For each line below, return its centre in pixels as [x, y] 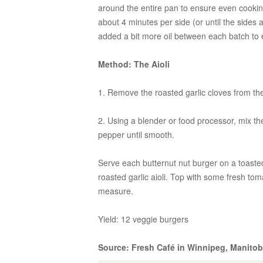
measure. [116, 191]
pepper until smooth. [136, 134]
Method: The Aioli [134, 64]
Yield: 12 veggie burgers [143, 219]
